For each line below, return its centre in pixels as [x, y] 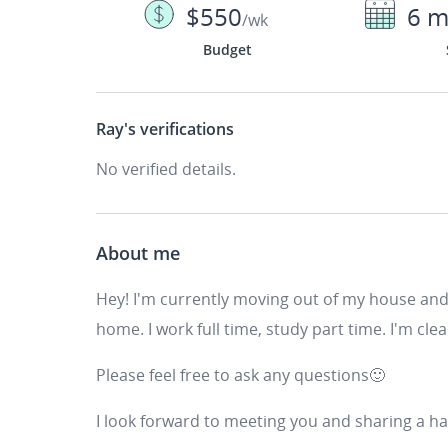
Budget [227, 49]
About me [138, 253]
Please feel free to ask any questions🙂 [240, 375]
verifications [185, 129]
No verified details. [166, 169]
